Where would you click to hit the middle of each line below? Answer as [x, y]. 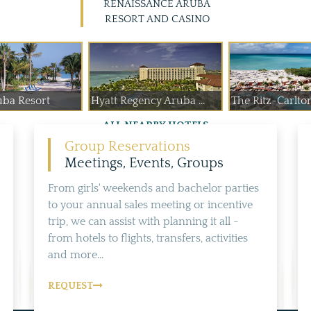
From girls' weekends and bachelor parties [153, 188]
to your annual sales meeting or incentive [150, 205]
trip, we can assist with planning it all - [143, 221]
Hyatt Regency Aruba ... [148, 101]
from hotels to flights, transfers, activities [148, 238]
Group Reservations [127, 146]
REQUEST [70, 286]
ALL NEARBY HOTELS [155, 125]
